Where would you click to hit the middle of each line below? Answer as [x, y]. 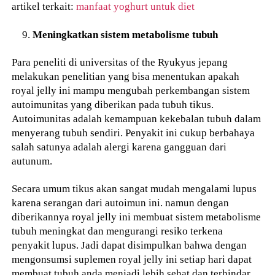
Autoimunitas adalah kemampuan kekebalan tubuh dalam [137, 118]
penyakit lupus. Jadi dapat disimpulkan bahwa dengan [130, 245]
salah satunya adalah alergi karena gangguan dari [119, 146]
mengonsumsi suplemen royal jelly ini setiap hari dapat [132, 259]
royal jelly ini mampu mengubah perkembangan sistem [131, 90]
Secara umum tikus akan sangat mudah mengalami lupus [134, 188]
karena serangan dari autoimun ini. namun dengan [121, 202]
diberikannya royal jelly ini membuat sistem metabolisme [137, 216]
